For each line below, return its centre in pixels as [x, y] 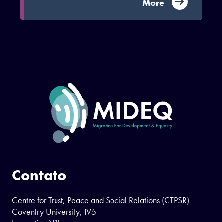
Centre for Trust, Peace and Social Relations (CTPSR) [101, 200]
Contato [39, 175]
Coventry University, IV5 [54, 211]
